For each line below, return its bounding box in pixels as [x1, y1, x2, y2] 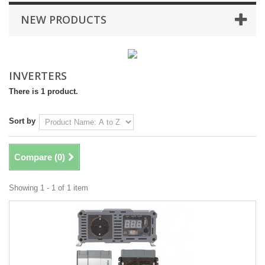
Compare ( [14, 152, 57, 162]
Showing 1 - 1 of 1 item [9, 183, 88, 192]
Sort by [9, 117, 35, 125]
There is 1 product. [9, 87, 78, 96]
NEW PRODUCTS [21, 12, 106, 27]
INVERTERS [9, 69, 70, 83]
